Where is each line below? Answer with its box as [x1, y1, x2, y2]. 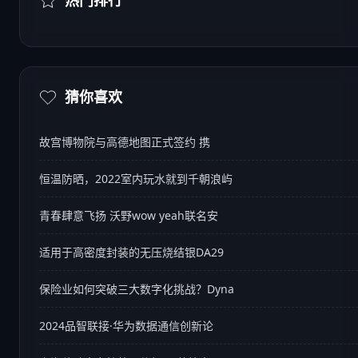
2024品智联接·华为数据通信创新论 [39, 318, 213, 333]
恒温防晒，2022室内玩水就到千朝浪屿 [39, 171, 233, 186]
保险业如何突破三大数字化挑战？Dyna [39, 281, 234, 296]
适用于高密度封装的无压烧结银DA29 [39, 245, 224, 260]
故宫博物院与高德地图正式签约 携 [39, 134, 210, 149]
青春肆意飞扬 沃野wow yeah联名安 [39, 208, 218, 223]
